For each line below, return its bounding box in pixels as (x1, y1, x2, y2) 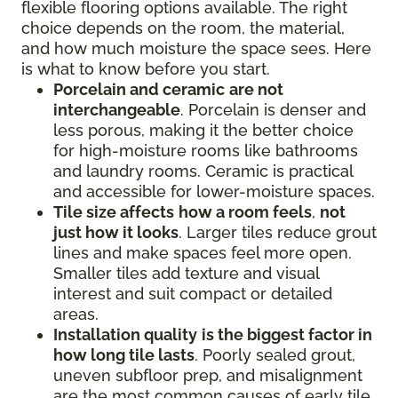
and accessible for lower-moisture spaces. (53, 182, 375, 202)
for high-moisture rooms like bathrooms (53, 141, 358, 161)
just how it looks (53, 223, 179, 243)
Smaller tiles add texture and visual (53, 264, 319, 283)
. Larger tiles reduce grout (179, 223, 377, 243)
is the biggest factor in (202, 325, 372, 345)
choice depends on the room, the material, (21, 19, 345, 38)
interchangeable (53, 100, 180, 120)
